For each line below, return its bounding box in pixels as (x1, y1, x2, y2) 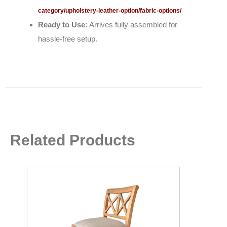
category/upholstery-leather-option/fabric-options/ (38, 7, 181, 14)
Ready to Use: (38, 20, 88, 29)
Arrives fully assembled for (88, 20, 177, 29)
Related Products (10, 132, 135, 149)
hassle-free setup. (38, 34, 97, 43)
